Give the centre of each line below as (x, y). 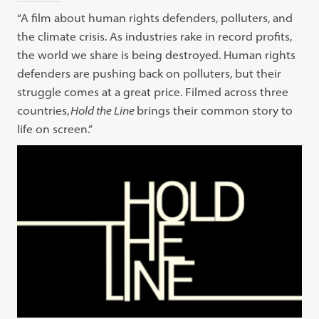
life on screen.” (55, 129)
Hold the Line (104, 110)
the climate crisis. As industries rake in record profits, (155, 36)
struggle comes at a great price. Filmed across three (153, 91)
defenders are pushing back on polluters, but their (150, 73)
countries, (44, 110)
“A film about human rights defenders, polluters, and (155, 17)
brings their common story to (215, 110)
